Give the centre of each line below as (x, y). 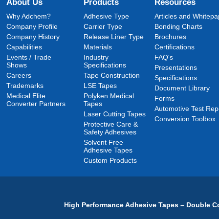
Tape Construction (112, 75)
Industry (96, 57)
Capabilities (24, 47)
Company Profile (32, 26)
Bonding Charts (179, 26)
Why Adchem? (29, 16)
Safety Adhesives (110, 132)
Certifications (175, 47)
